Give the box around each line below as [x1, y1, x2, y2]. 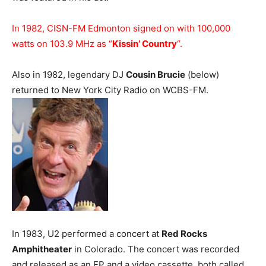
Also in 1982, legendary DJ [12, 69, 126, 80]
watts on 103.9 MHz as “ [12, 38, 112, 49]
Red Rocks [161, 228, 207, 239]
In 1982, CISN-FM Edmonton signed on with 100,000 [12, 23, 230, 34]
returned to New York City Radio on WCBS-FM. [12, 84, 208, 96]
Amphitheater [12, 243, 72, 255]
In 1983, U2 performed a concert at [12, 228, 161, 239]
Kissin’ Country [112, 38, 177, 49]
